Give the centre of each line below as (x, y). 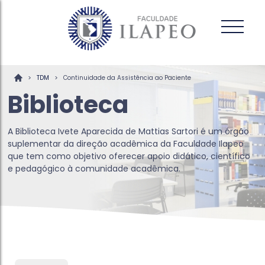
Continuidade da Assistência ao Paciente (127, 77)
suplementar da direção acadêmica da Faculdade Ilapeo (126, 144)
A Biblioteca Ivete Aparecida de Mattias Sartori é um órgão (129, 131)
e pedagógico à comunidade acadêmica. (94, 169)
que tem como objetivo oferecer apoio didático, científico (129, 156)
